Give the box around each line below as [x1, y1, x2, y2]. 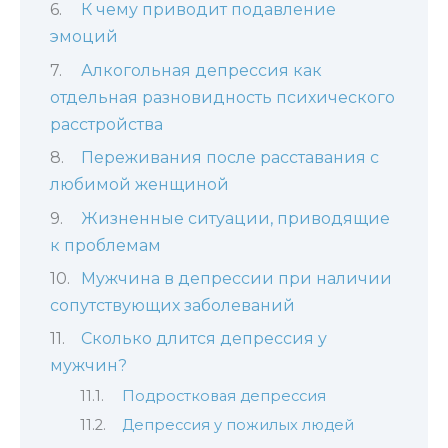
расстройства [50, 114, 163, 134]
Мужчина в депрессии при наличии [80, 268, 392, 288]
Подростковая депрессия [121, 386, 326, 405]
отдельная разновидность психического [50, 87, 395, 107]
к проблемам [50, 235, 161, 255]
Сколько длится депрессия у [80, 329, 327, 349]
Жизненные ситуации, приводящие [80, 208, 390, 228]
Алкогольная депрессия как [80, 60, 322, 80]
